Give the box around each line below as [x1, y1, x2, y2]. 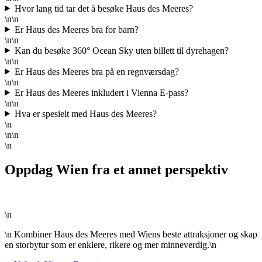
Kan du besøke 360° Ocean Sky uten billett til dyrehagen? [14, 45, 229, 56]
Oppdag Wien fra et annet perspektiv [5, 162, 228, 178]
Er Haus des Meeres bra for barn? [14, 24, 139, 35]
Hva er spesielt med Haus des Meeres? [14, 108, 157, 119]
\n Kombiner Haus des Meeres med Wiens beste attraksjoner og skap [5, 229, 257, 240]
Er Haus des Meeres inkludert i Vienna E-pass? [14, 87, 188, 98]
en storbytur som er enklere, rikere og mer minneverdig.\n [5, 240, 216, 250]
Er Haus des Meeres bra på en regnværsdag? [14, 66, 179, 77]
